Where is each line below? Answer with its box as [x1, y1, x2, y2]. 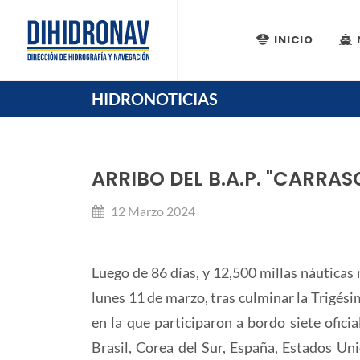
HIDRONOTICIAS [92, 89, 218, 108]
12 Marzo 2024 [108, 203, 195, 219]
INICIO [274, 32, 313, 47]
